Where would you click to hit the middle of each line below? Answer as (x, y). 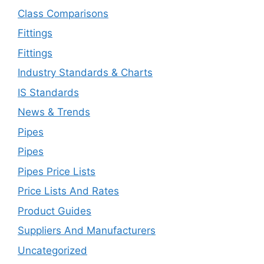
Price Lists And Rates (68, 191)
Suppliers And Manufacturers (87, 231)
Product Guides (55, 211)
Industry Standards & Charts (85, 73)
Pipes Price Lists (57, 171)
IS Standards (48, 92)
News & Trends (54, 112)
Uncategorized (52, 250)
